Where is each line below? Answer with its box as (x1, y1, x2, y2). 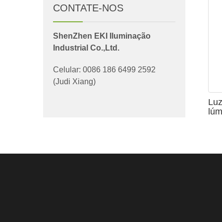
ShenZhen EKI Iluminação (53, 32, 151, 41)
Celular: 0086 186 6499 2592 (53, 65, 156, 74)
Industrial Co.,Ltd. (53, 44, 119, 53)
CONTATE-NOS (53, 2, 123, 14)
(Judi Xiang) (53, 77, 96, 86)
